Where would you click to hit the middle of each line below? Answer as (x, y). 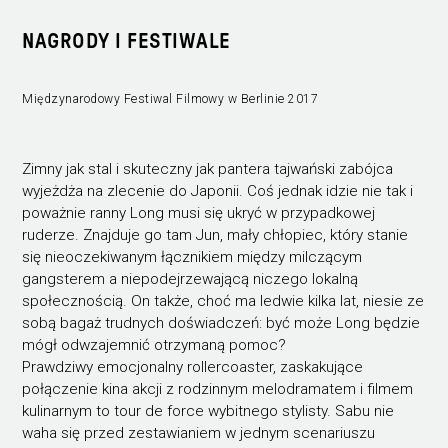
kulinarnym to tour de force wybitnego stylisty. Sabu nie (208, 411)
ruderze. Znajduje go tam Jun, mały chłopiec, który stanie (215, 235)
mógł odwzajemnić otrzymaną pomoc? (154, 345)
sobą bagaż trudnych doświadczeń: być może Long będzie (221, 323)
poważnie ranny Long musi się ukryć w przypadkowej (199, 213)
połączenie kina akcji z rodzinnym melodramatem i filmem (218, 389)
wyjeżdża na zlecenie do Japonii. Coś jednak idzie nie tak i (218, 191)
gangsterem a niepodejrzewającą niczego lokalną (190, 279)
